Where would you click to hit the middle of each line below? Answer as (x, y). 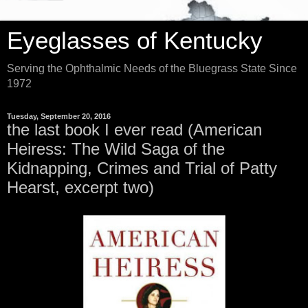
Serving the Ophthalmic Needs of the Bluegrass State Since (152, 68)
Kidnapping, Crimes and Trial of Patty (142, 168)
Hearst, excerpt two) (80, 187)
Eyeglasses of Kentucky (135, 41)
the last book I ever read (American (134, 130)
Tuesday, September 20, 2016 (59, 116)
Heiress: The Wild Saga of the (116, 149)
